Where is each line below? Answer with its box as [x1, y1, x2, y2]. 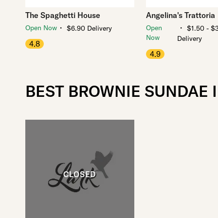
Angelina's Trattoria [146, 10, 215, 20]
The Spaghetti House [25, 10, 100, 20]
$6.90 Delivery [67, 24, 112, 33]
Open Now [25, 23, 57, 33]
